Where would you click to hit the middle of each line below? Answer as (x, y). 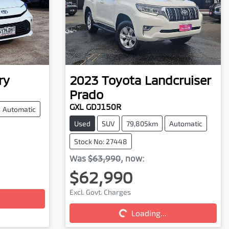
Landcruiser (178, 80)
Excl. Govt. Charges (100, 192)
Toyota (121, 80)
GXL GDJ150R (95, 107)
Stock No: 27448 (100, 142)
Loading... (149, 213)
